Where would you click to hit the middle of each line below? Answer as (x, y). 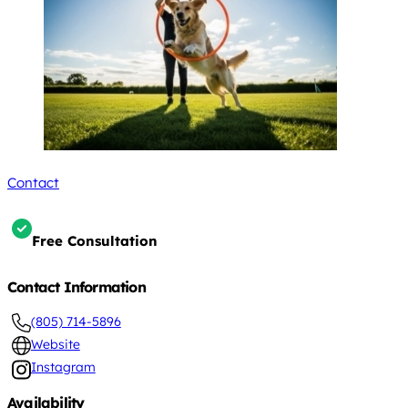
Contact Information (76, 286)
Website (55, 344)
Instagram (63, 367)
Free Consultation (95, 240)
